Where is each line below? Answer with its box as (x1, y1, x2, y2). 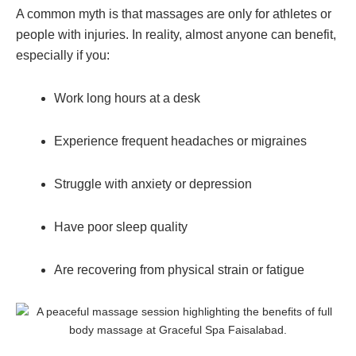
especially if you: (16, 48, 110, 62)
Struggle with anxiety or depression (54, 176, 252, 191)
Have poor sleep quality (54, 219, 188, 234)
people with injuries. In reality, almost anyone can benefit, (16, 27, 336, 41)
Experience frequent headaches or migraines (54, 133, 307, 148)
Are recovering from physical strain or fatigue (54, 262, 304, 277)
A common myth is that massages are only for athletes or (16, 6, 331, 21)
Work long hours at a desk (54, 91, 200, 105)
